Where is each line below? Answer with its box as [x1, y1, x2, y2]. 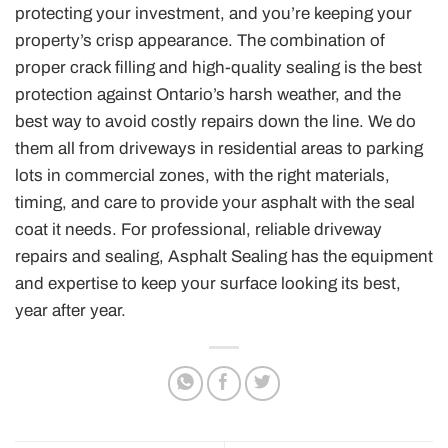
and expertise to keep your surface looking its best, [15, 274, 401, 294]
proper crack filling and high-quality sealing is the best [15, 58, 422, 78]
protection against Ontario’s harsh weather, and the [15, 85, 401, 105]
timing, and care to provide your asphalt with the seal [15, 193, 415, 213]
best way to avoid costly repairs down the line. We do [15, 112, 416, 132]
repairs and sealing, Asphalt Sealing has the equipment [15, 247, 433, 267]
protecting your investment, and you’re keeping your [15, 4, 412, 24]
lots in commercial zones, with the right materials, [15, 166, 390, 186]
